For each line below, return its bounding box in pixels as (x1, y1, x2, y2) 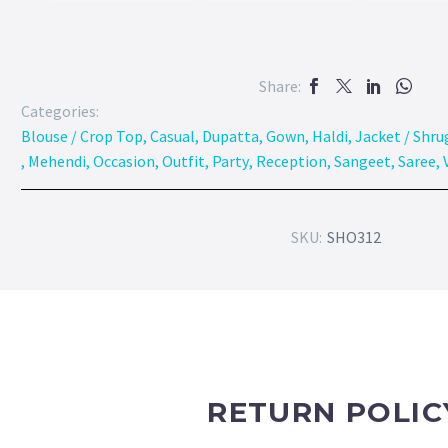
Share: (259, 75, 302, 96)
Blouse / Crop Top (21, 125, 143, 146)
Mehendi (28, 150, 86, 171)
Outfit (162, 150, 205, 171)
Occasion (93, 150, 155, 171)
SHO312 (326, 226, 381, 247)
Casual (150, 125, 195, 146)
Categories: (21, 100, 99, 121)
